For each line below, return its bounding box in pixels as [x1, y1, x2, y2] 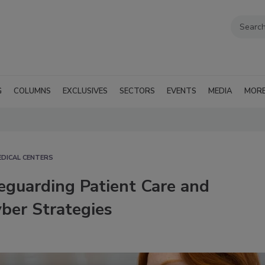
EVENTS [167, 85, 196, 96]
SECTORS [119, 85, 155, 96]
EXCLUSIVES [63, 85, 108, 96]
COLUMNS [14, 85, 51, 96]
